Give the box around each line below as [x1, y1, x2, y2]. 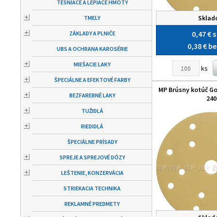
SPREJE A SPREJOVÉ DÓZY [59, 154, 125, 161]
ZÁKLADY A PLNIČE [69, 30, 115, 37]
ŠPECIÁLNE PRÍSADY [67, 138, 117, 145]
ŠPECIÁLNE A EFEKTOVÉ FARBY [54, 76, 130, 83]
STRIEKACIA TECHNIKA [63, 185, 121, 192]
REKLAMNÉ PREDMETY [64, 200, 120, 207]
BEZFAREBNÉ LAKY [69, 92, 115, 99]
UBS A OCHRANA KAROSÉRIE [56, 45, 128, 52]
